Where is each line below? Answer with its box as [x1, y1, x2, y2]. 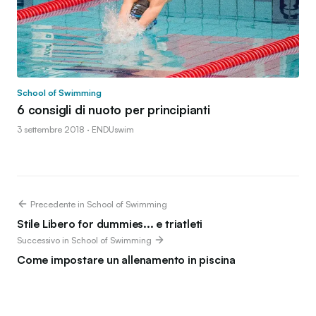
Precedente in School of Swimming [28, 198, 167, 209]
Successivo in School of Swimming [17, 234, 154, 245]
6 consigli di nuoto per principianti [17, 102, 210, 117]
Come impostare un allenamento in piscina [17, 252, 236, 267]
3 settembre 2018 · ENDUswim [17, 123, 134, 135]
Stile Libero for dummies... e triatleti [17, 216, 203, 231]
